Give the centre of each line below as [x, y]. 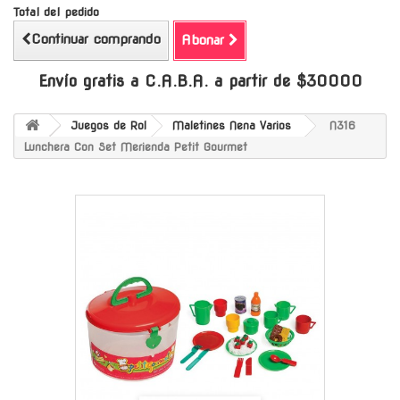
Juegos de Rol [108, 125]
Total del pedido [56, 12]
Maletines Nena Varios [232, 125]
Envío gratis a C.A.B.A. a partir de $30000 [200, 80]
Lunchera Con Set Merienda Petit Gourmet [136, 146]
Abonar [203, 40]
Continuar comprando [96, 39]
